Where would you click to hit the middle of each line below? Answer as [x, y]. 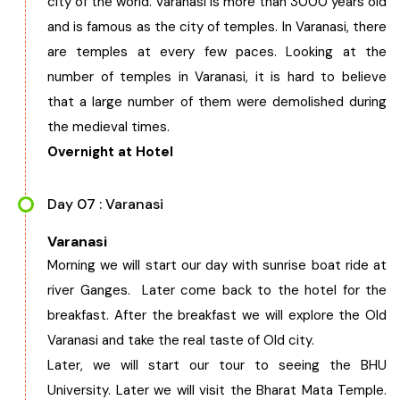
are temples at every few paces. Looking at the [217, 52]
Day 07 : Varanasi [105, 204]
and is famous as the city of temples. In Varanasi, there [217, 27]
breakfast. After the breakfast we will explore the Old [217, 315]
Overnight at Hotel [110, 152]
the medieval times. [112, 127]
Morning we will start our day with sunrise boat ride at [217, 265]
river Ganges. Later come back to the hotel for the [217, 290]
